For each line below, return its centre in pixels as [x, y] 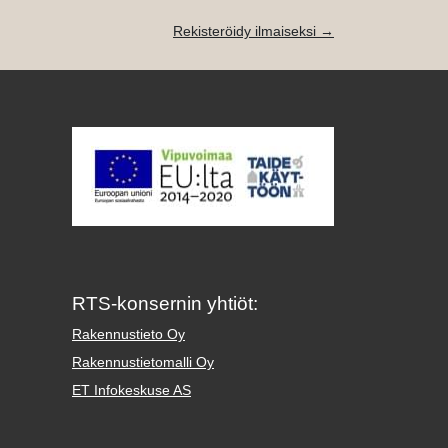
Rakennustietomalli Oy [143, 362]
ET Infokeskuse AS [131, 390]
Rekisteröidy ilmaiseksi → [253, 30]
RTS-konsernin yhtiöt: [165, 304]
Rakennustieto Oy [128, 334]
